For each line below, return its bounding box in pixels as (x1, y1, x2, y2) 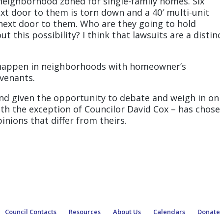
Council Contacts (5, 207, 57, 216)
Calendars (153, 207, 186, 216)
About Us (113, 207, 141, 216)
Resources (69, 207, 101, 216)
